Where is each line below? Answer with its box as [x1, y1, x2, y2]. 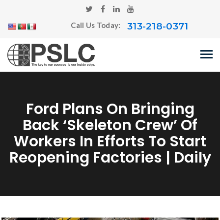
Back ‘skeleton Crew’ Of [23, 115, 197, 136]
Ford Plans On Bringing [26, 99, 194, 119]
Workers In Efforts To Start [14, 131, 206, 152]
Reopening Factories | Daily [9, 147, 211, 168]
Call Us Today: [71, 21, 122, 30]
